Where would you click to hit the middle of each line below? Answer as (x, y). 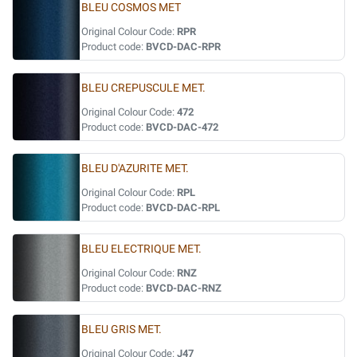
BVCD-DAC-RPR (183, 47)
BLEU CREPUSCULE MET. (143, 88)
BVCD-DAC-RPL (183, 208)
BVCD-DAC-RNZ (184, 288)
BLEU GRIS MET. (122, 330)
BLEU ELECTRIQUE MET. (141, 249)
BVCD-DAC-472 (182, 127)
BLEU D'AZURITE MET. (135, 169)
